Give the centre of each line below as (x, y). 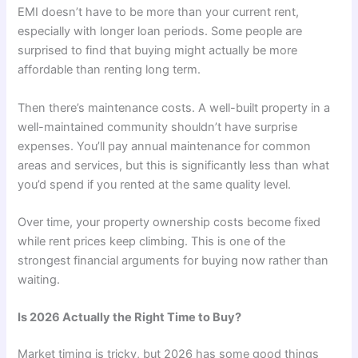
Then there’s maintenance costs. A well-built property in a (174, 107)
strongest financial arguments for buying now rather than (173, 260)
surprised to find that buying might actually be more (158, 51)
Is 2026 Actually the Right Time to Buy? (130, 318)
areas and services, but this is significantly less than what (174, 165)
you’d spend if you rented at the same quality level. (155, 184)
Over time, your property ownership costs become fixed (169, 222)
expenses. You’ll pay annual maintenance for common (165, 146)
